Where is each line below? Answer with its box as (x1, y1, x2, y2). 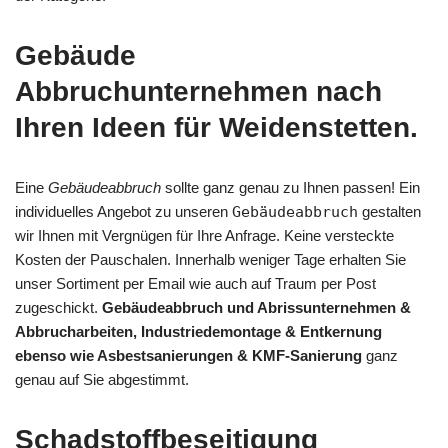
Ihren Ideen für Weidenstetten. (15, 112, 418, 144)
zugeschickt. (15, 299, 102, 317)
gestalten (358, 203, 421, 221)
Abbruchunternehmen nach (15, 76, 382, 108)
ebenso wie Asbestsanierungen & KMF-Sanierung (15, 347, 362, 365)
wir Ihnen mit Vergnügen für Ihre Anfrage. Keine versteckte (15, 227, 394, 245)
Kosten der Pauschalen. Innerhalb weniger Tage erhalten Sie (15, 251, 406, 269)
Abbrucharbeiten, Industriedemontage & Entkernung (15, 323, 382, 341)
